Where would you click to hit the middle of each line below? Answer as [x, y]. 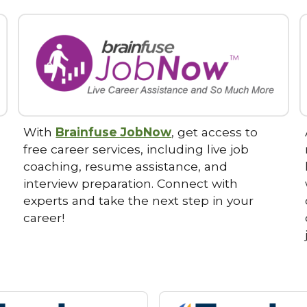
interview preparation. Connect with [131, 184]
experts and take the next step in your [139, 201]
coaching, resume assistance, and [126, 167]
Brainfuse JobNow [114, 132]
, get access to [215, 132]
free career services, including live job [136, 149]
